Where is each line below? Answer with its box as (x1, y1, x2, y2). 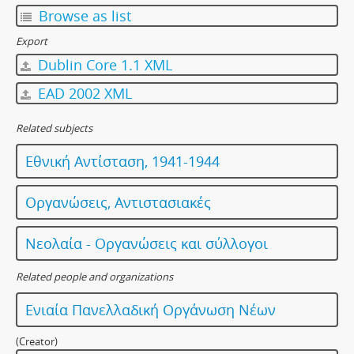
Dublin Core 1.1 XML (34, 55, 172, 74)
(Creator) (16, 334, 58, 348)
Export (16, 34, 47, 48)
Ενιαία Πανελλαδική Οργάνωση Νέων (25, 300, 276, 319)
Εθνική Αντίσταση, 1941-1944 (25, 152, 220, 171)
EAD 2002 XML (34, 84, 132, 103)
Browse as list (35, 6, 131, 25)
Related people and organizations (16, 269, 173, 284)
